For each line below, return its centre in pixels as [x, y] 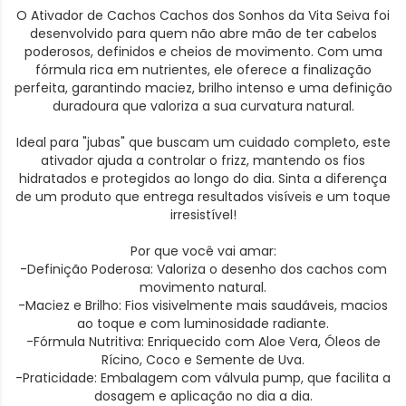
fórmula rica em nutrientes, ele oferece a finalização [203, 70]
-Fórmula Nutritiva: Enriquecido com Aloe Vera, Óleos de [203, 342]
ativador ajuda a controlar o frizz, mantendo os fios [203, 160]
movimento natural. [203, 287]
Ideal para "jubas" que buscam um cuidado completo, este [203, 142]
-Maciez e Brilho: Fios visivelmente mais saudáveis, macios [203, 305]
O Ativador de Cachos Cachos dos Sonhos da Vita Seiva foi [203, 15]
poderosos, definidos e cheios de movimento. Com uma [203, 52]
